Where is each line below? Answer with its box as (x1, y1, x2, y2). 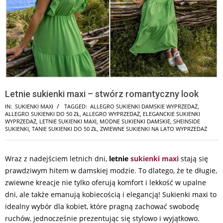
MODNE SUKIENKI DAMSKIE (100, 117, 170, 125)
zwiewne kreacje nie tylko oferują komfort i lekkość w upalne (5, 178, 206, 187)
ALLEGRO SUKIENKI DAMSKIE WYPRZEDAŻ (90, 103, 198, 110)
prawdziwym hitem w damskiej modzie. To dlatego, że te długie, (5, 166, 217, 175)
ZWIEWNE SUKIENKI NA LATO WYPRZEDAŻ (100, 125, 207, 132)
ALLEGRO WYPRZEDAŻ (83, 110, 140, 117)
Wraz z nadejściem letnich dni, (5, 154, 109, 163)
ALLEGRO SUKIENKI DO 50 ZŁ (5, 110, 80, 117)
